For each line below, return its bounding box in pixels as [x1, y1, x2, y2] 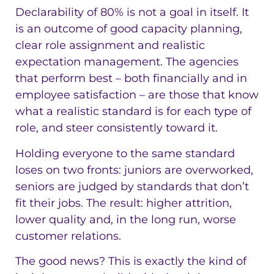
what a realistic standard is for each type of [15, 105, 251, 119]
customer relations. [15, 229, 121, 243]
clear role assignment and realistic [15, 39, 205, 53]
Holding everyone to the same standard [15, 146, 235, 160]
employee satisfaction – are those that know [15, 88, 259, 102]
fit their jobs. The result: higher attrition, [15, 196, 232, 210]
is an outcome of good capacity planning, [15, 22, 242, 36]
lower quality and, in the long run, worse [15, 212, 236, 226]
